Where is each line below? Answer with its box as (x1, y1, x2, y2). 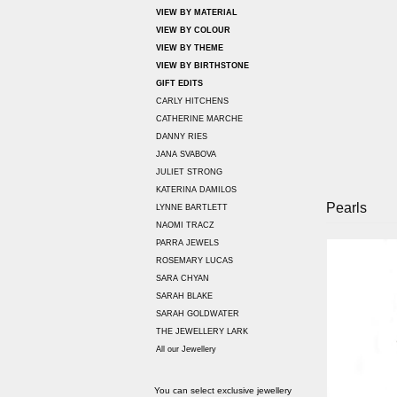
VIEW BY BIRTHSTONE (156, 61, 249, 71)
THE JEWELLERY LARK (156, 327, 248, 337)
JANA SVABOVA (156, 150, 216, 160)
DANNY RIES (156, 132, 207, 142)
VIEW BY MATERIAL (156, 8, 237, 18)
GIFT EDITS (156, 79, 203, 89)
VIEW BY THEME (156, 43, 223, 53)
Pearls (326, 199, 367, 215)
